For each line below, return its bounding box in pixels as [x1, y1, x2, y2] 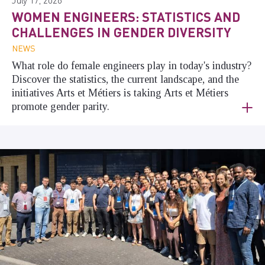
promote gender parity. [12, 100, 109, 112]
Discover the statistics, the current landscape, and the [12, 73, 239, 85]
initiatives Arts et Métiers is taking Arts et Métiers [12, 86, 228, 99]
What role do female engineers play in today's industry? [12, 59, 251, 72]
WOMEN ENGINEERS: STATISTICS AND [12, 8, 240, 25]
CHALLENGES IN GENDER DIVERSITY [12, 23, 231, 40]
